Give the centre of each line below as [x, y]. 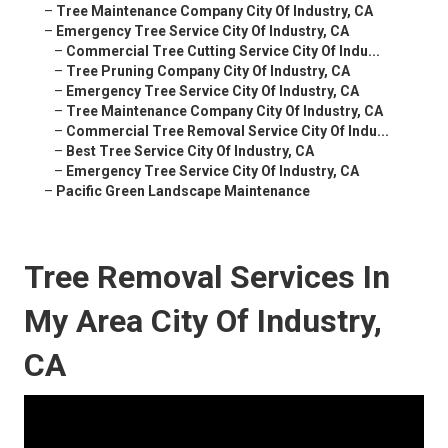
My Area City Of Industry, [203, 321]
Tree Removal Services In [207, 277]
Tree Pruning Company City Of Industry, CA [208, 71]
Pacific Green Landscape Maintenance [183, 191]
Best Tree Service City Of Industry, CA [190, 151]
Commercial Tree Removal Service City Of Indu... [227, 131]
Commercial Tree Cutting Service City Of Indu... [223, 51]
